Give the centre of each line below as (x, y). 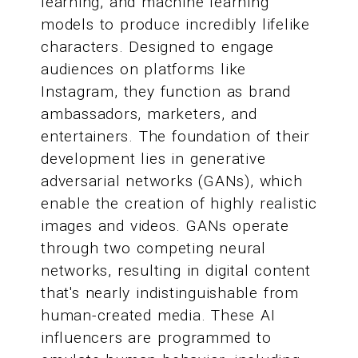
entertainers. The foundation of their (175, 137)
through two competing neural (153, 249)
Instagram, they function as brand (166, 92)
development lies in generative (153, 159)
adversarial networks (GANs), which (172, 181)
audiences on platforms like (144, 70)
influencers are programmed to (156, 338)
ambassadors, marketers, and (149, 114)
